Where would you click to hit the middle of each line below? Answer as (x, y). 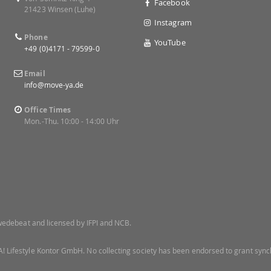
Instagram (173, 23)
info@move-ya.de (54, 85)
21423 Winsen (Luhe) (60, 9)
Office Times (48, 110)
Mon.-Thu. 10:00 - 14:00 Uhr (72, 121)
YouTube (170, 43)
